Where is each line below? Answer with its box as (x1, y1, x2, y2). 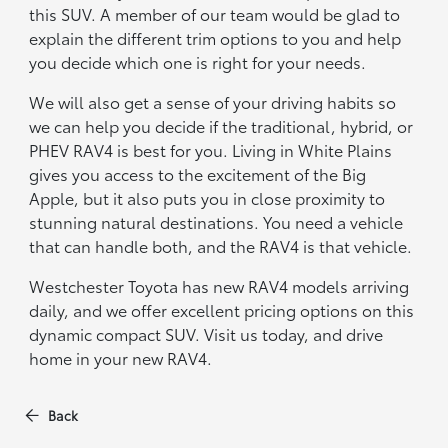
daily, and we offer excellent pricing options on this (29, 298, 415, 322)
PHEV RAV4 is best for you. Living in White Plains (29, 138, 393, 162)
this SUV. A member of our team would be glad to (29, 2, 401, 26)
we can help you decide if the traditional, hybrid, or (29, 114, 414, 138)
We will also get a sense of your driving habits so (29, 90, 397, 114)
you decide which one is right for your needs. (29, 50, 367, 74)
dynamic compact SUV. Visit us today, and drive (29, 322, 384, 346)
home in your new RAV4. (29, 346, 213, 370)
